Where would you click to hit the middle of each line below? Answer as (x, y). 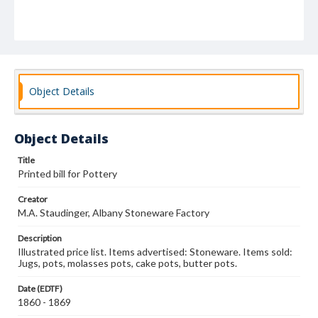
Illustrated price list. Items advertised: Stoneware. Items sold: (155, 252)
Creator (33, 199)
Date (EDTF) (40, 289)
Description (40, 238)
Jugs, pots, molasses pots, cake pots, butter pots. (127, 263)
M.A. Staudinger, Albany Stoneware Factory (114, 213)
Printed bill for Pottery (67, 174)
